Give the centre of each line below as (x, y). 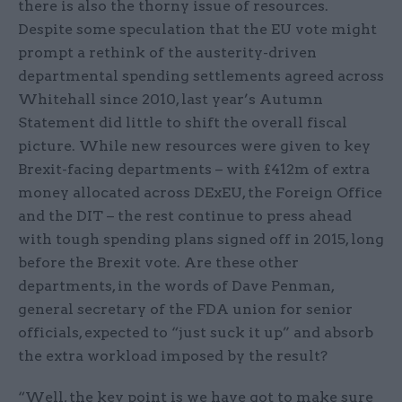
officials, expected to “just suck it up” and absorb (196, 333)
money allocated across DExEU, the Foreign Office (200, 193)
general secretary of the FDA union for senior (185, 310)
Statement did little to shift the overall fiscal (183, 123)
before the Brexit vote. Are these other (158, 263)
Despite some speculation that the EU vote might (197, 30)
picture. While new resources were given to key (194, 146)
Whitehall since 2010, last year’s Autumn (170, 100)
